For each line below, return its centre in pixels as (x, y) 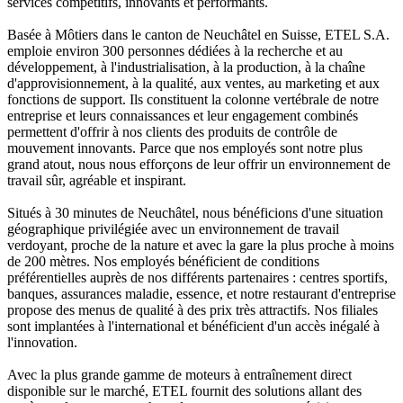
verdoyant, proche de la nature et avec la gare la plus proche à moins (201, 246)
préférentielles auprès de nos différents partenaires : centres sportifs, (197, 278)
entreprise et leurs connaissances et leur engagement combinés (183, 116)
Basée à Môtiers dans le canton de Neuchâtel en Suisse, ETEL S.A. (198, 35)
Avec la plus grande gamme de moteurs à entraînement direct (179, 375)
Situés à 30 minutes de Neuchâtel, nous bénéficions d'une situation (195, 213)
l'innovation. (44, 343)
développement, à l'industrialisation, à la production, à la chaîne (186, 67)
